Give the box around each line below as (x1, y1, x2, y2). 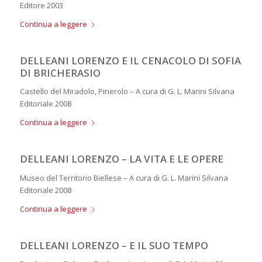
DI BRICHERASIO (19, 66, 101, 80)
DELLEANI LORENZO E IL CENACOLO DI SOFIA (19, 54, 241, 68)
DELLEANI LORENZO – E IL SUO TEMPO (19, 238, 208, 252)
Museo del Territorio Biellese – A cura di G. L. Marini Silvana (19, 172, 228, 183)
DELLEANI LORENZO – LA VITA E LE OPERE (19, 152, 223, 166)
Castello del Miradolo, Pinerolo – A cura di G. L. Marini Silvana (19, 86, 235, 97)
